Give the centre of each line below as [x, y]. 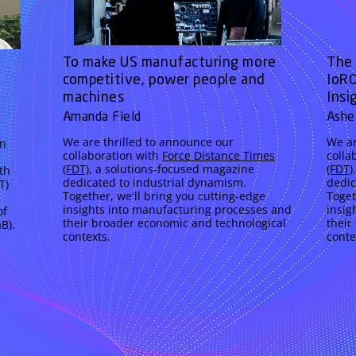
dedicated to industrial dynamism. [155, 182]
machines [94, 98]
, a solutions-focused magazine [172, 169]
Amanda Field [102, 118]
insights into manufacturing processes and [177, 209]
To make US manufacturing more [170, 63]
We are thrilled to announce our [148, 142]
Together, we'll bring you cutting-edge [164, 196]
